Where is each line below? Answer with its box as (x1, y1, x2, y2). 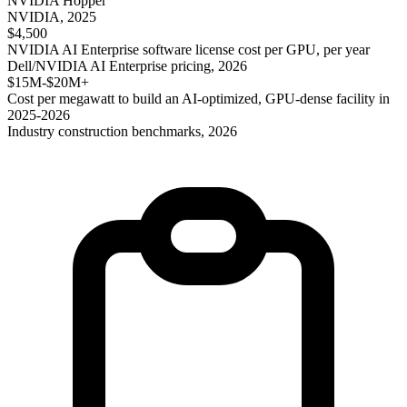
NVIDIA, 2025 (7, 8, 96, 25)
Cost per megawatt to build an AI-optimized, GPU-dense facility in (7, 90, 390, 106)
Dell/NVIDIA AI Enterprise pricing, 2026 (7, 57, 247, 74)
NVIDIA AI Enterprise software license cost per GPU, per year (7, 41, 370, 57)
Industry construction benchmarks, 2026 (7, 123, 237, 139)
